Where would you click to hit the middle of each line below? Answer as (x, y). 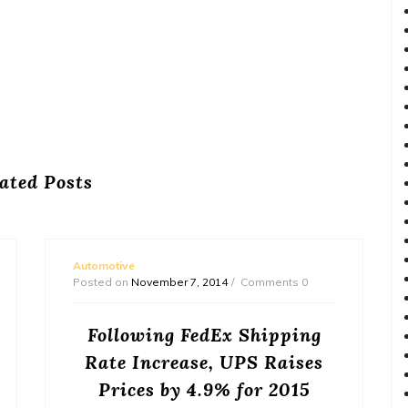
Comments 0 (274, 281)
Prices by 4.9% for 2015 (204, 389)
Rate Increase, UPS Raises (204, 362)
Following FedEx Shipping (204, 334)
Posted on (102, 281)
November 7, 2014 (179, 281)
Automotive (104, 265)
